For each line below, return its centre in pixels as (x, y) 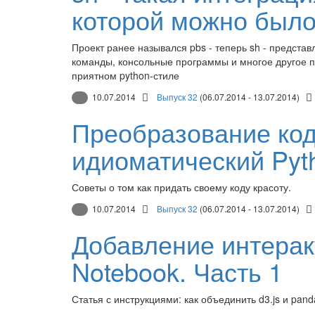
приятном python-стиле (126, 75)
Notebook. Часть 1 (177, 271)
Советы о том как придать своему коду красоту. (181, 187)
